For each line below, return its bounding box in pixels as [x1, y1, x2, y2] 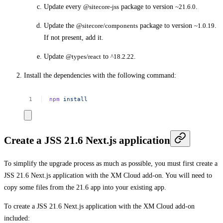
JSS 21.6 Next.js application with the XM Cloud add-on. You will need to [4, 172, 212, 180]
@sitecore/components [76, 22, 138, 30]
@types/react [66, 53, 101, 61]
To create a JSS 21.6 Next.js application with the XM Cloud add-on [4, 203, 195, 211]
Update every [44, 3, 83, 11]
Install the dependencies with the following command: [24, 72, 176, 80]
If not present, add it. [44, 34, 104, 42]
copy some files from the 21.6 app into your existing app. [4, 184, 166, 192]
